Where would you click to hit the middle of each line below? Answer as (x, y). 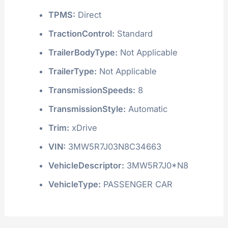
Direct (88, 15)
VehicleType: (74, 184)
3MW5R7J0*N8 (156, 165)
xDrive (83, 127)
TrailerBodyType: (83, 52)
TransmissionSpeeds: (92, 90)
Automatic (146, 109)
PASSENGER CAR (136, 184)
